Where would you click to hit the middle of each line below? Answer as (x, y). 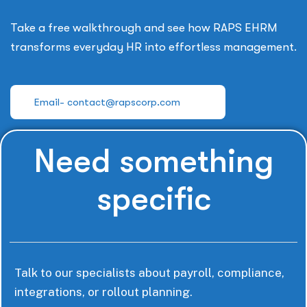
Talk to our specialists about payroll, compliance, (149, 273)
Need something (153, 161)
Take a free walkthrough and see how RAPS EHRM (144, 28)
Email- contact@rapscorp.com (107, 102)
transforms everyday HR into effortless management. (153, 47)
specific (153, 199)
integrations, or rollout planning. (103, 292)
